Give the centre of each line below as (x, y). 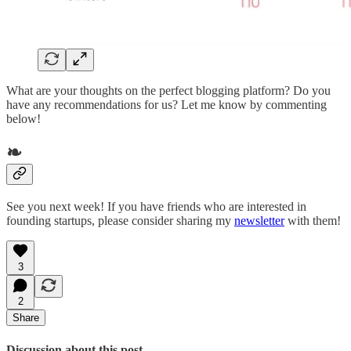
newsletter (259, 221)
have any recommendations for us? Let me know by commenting (166, 104)
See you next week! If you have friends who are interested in (156, 207)
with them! (313, 221)
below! (24, 118)
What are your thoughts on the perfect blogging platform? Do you (168, 90)
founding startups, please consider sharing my (120, 221)
